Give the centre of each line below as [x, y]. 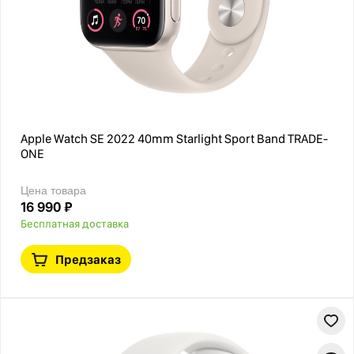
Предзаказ [88, 259]
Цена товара [53, 190]
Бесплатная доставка [75, 224]
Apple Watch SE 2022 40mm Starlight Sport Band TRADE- [174, 139]
